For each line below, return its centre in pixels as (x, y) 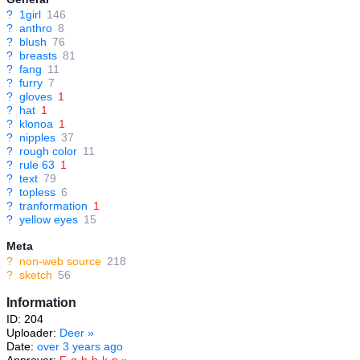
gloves (36, 96)
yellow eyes (49, 219)
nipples (37, 137)
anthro (36, 28)
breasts (38, 55)
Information (41, 303)
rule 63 (37, 165)
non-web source (60, 261)
